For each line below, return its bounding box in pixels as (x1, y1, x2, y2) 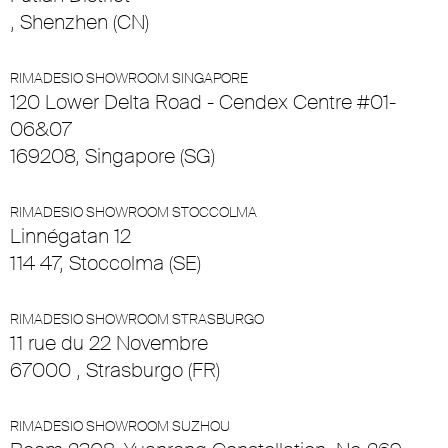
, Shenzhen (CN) (10, 9, 149, 36)
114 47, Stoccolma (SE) (10, 250, 201, 277)
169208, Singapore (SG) (10, 143, 215, 170)
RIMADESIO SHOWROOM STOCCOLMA (10, 203, 257, 222)
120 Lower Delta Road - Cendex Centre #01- (10, 89, 396, 116)
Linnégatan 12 (10, 223, 131, 250)
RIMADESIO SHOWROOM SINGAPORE (10, 69, 248, 88)
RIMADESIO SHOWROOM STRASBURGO (10, 310, 264, 329)
